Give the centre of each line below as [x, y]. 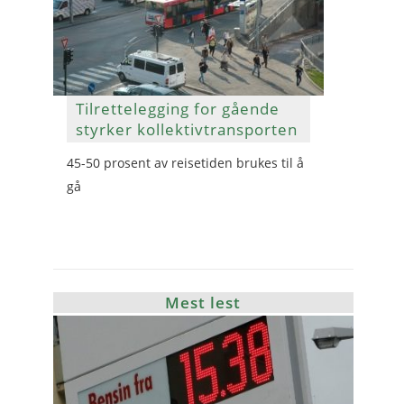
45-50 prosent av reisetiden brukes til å [185, 163]
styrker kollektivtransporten [187, 129]
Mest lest [203, 303]
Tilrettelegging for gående [178, 109]
